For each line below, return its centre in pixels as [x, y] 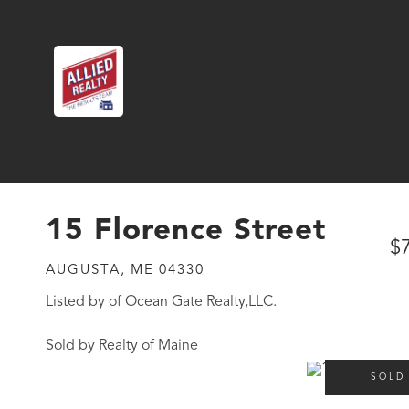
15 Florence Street [186, 231]
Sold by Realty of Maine [122, 346]
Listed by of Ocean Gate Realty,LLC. [161, 302]
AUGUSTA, [86, 271]
